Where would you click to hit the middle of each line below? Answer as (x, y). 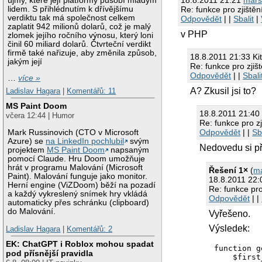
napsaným (129, 150)
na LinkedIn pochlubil (85, 142)
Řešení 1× (229, 170)
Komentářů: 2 (90, 229)
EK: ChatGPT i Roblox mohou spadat (80, 244)
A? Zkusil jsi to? (223, 91)
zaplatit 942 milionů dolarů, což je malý (80, 26)
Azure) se (27, 142)
